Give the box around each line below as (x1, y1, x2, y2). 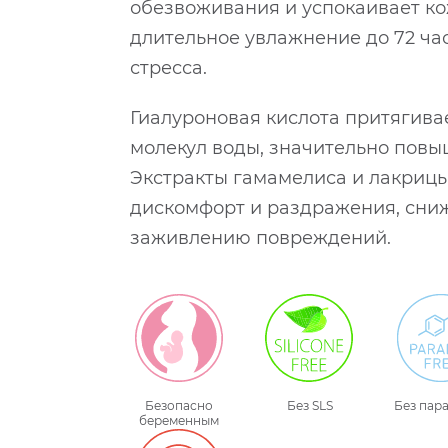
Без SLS (286, 398, 333, 414)
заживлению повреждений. (130, 227, 392, 250)
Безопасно (144, 398, 213, 414)
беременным (138, 413, 219, 429)
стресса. (130, 57, 208, 80)
